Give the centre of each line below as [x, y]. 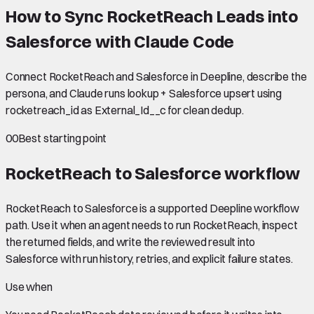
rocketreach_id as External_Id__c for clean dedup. [125, 110]
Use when [29, 286]
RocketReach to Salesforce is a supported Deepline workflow [152, 208]
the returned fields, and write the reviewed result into [131, 241]
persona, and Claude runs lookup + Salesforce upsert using [144, 93]
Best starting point [62, 138]
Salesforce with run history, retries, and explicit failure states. [149, 258]
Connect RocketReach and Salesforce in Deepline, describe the [156, 76]
